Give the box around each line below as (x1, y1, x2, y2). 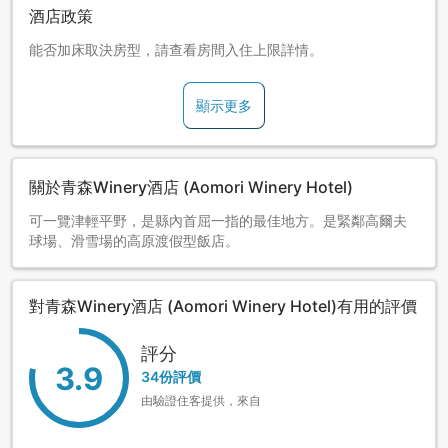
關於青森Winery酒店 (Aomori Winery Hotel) (29, 177, 353, 198)
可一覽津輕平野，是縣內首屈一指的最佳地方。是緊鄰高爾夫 (29, 212, 407, 230)
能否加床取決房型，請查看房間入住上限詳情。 (29, 41, 323, 59)
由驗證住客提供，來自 (141, 392, 261, 408)
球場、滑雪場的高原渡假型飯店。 (29, 232, 239, 250)
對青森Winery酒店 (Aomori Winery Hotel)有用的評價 (29, 296, 417, 317)
